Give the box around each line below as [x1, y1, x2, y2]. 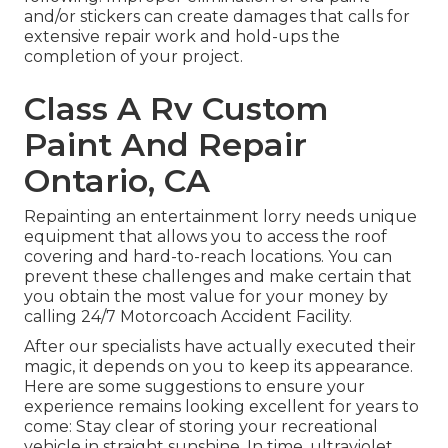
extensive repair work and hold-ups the [24, 27, 340, 47]
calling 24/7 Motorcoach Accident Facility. [24, 307, 352, 327]
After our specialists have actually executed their [24, 337, 416, 357]
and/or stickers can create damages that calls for [24, 7, 410, 27]
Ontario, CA [24, 161, 210, 201]
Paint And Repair [24, 125, 307, 165]
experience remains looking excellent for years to [24, 397, 419, 417]
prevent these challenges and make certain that [24, 267, 412, 287]
